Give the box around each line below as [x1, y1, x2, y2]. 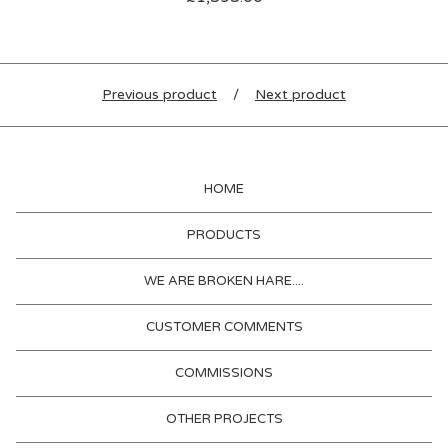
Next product [255, 86, 346, 103]
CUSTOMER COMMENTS [145, 319, 303, 335]
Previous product [102, 86, 217, 103]
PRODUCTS [187, 227, 261, 243]
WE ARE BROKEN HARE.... [144, 273, 304, 289]
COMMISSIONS [175, 365, 273, 381]
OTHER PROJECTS [165, 411, 283, 427]
